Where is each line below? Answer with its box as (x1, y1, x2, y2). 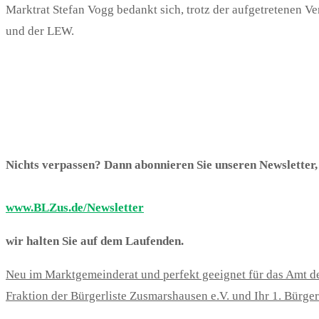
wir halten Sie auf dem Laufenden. (6, 234, 184, 248)
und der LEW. (6, 24, 74, 38)
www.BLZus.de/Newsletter (6, 201, 144, 214)
